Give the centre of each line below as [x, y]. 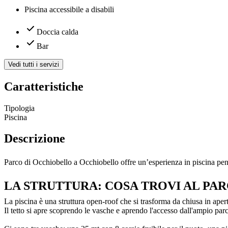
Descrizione [35, 139]
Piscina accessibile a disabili [69, 9]
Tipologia [19, 108]
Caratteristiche [44, 86]
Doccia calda [58, 32]
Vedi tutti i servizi [34, 64]
